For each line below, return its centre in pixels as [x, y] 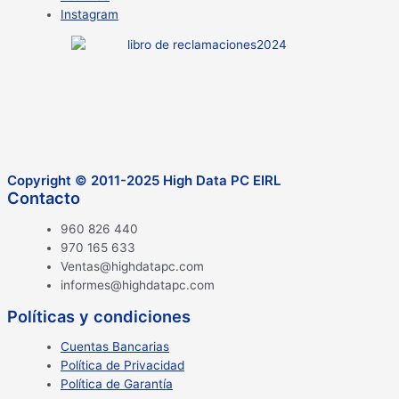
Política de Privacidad [122, 366]
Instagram [90, 14]
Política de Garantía [117, 384]
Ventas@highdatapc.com [132, 267]
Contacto [44, 198]
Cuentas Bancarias [115, 347]
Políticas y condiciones [99, 316]
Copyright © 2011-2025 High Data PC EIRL [144, 181]
